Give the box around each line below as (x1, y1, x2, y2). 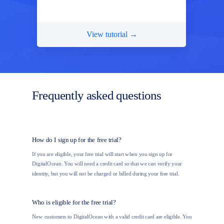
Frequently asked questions (32, 88, 161, 102)
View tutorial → (86, 29, 137, 38)
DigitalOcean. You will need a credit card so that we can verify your (32, 160, 182, 167)
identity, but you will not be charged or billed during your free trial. (32, 170, 179, 176)
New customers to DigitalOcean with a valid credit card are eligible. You (32, 213, 192, 219)
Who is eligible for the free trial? (32, 198, 116, 206)
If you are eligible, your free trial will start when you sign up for (32, 150, 172, 157)
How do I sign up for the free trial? (32, 136, 121, 143)
